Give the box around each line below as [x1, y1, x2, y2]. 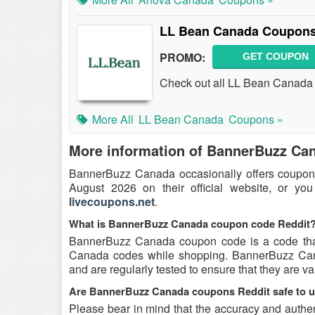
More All [92, 111, 134, 127]
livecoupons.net [69, 193, 155, 210]
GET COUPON [243, 51, 309, 62]
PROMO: [160, 49, 205, 65]
